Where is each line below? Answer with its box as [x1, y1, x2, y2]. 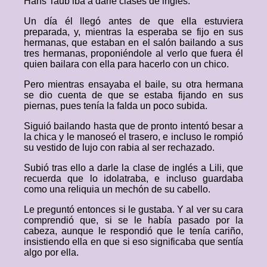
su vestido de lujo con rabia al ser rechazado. [24, 142, 215, 153]
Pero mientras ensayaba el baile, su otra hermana [24, 79, 243, 89]
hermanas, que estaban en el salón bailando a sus [24, 38, 243, 48]
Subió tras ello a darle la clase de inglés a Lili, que [24, 163, 243, 173]
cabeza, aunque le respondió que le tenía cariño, [24, 226, 243, 236]
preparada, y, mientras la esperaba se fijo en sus [24, 27, 243, 37]
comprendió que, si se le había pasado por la [24, 215, 243, 225]
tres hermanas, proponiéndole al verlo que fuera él [24, 48, 243, 58]
